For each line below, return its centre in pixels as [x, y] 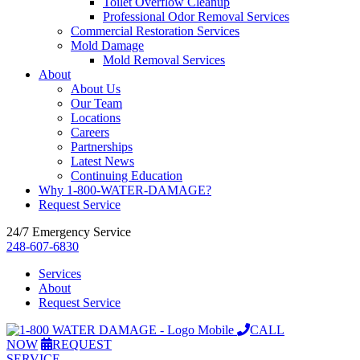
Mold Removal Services [164, 60]
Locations [96, 118]
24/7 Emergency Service [69, 232]
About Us [96, 89]
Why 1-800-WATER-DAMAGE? [125, 190]
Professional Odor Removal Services [196, 16]
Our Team [96, 103]
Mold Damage [107, 45]
